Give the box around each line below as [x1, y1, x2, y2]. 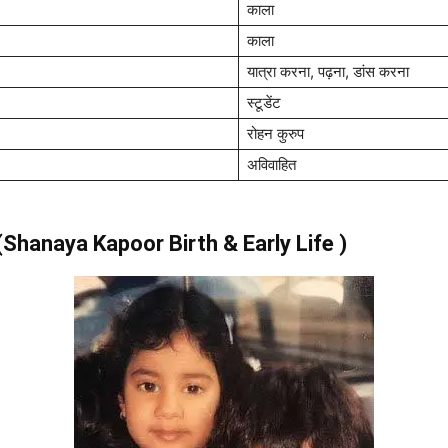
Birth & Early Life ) [169, 231, 347, 256]
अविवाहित [247, 155, 296, 174]
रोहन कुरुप [247, 124, 304, 143]
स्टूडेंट [247, 93, 281, 112]
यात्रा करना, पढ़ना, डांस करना [247, 62, 409, 81]
